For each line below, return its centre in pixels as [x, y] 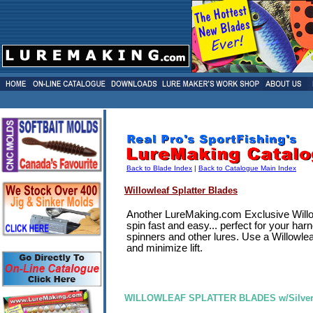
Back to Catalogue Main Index [247, 168]
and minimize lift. [165, 248]
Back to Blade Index [159, 168]
